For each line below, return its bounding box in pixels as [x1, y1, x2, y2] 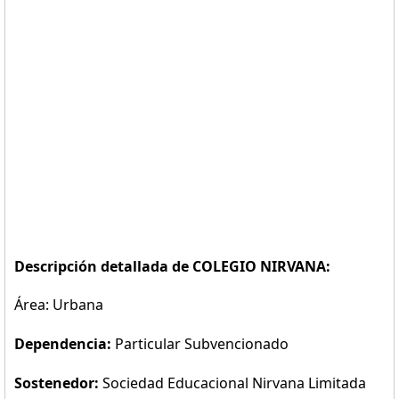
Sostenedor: [14, 373, 102, 393]
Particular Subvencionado [115, 334, 289, 354]
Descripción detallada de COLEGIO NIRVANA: [14, 256, 330, 276]
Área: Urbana [14, 295, 103, 314]
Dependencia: [14, 334, 115, 354]
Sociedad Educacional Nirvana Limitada [102, 373, 366, 393]
